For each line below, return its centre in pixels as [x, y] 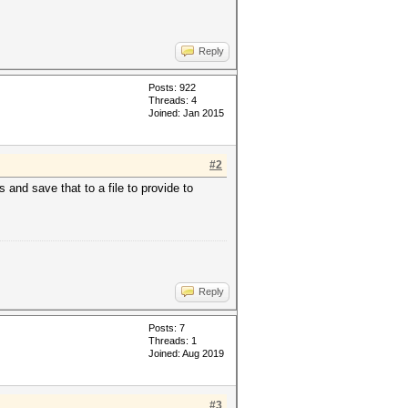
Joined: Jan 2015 [186, 113]
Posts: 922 [172, 87]
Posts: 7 [167, 328]
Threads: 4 [173, 100]
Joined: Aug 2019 [186, 353]
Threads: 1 [173, 341]
